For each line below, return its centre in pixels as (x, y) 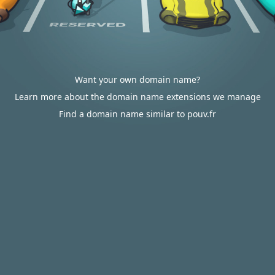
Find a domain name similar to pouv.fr (137, 114)
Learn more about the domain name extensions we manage (137, 97)
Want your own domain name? (137, 79)
